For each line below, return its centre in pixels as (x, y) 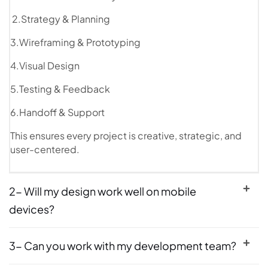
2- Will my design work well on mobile (103, 191)
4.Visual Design (45, 65)
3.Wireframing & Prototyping (75, 42)
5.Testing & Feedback (60, 89)
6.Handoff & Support (57, 112)
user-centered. (45, 149)
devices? (32, 209)
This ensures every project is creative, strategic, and (126, 135)
